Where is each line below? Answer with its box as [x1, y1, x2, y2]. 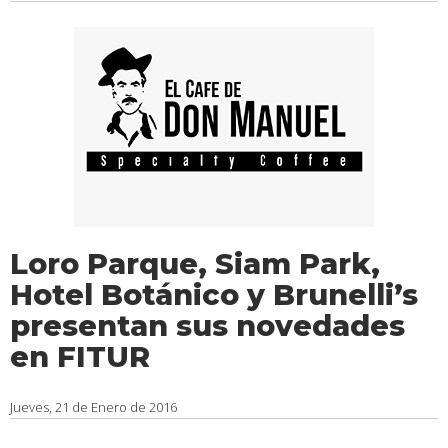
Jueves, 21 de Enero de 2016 [10, 398, 177, 416]
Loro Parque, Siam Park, [10, 246, 380, 281]
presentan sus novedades [10, 308, 405, 343]
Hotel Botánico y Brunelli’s [10, 277, 418, 312]
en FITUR [10, 339, 150, 374]
